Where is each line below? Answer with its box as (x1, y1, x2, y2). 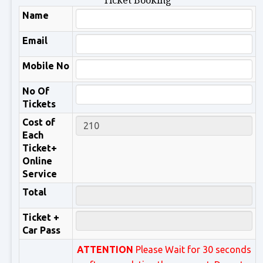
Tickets (22, 99, 56, 109)
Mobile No (22, 60, 69, 71)
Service (22, 168, 57, 179)
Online (22, 156, 52, 166)
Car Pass (22, 225, 60, 235)
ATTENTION (77, 244, 133, 255)
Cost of (22, 117, 55, 127)
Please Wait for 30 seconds (133, 244, 251, 255)
